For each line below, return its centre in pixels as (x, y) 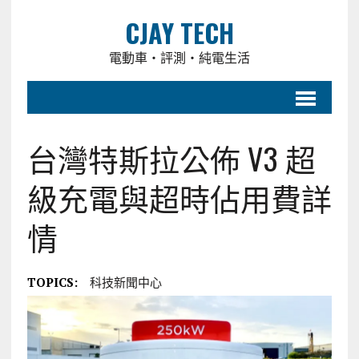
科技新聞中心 (125, 282)
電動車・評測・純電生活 (179, 57)
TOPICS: (52, 282)
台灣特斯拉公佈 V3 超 (171, 158)
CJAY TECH (179, 32)
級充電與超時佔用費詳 (179, 197)
